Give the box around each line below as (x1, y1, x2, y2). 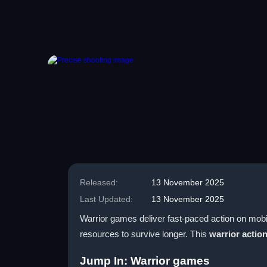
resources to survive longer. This (80, 229, 209, 239)
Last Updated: (80, 194, 133, 204)
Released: (80, 178, 118, 187)
